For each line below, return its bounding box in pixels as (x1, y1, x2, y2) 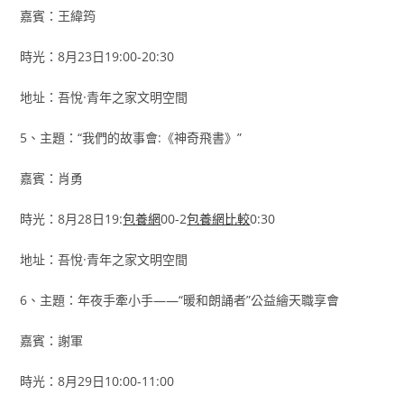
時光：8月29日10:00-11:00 (20, 372, 175, 390)
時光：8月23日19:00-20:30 (20, 48, 175, 65)
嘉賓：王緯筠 (20, 7, 96, 24)
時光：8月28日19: (20, 210, 124, 227)
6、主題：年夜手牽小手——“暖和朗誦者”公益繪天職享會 (20, 291, 340, 308)
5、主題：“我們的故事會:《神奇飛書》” (20, 129, 243, 146)
